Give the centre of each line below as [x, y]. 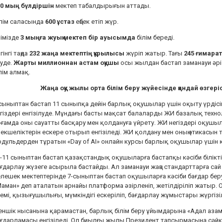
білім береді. [155, 38]
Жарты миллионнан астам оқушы [66, 63]
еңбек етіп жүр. [97, 22]
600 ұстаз [60, 22]
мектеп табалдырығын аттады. [102, 6]
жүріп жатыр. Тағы [155, 54]
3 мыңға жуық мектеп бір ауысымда [78, 38]
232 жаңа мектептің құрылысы [78, 54]
